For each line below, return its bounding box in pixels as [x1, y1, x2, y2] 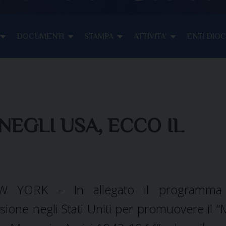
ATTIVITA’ [134, 31, 166, 41]
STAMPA [84, 31, 114, 41]
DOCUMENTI [17, 31, 64, 41]
